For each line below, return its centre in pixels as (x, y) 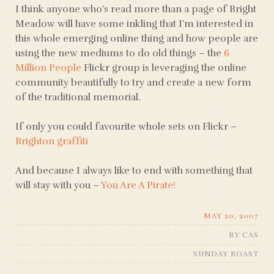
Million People (48, 68)
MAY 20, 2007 (231, 216)
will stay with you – (58, 185)
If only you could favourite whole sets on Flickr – (126, 127)
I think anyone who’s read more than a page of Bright (136, 9)
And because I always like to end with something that (134, 171)
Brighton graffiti (52, 141)
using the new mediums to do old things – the (120, 53)
